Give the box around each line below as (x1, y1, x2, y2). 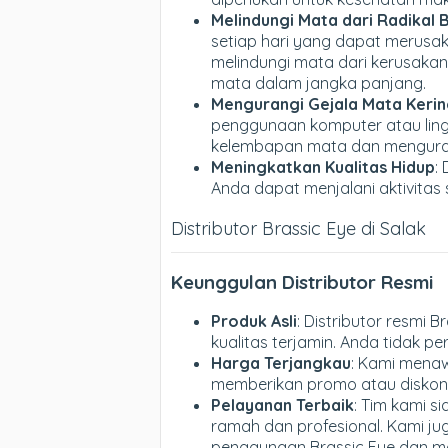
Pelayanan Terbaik (211, 395, 354, 416)
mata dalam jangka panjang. (211, 72, 426, 93)
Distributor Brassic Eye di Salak (171, 216, 426, 240)
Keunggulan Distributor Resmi (171, 269, 433, 294)
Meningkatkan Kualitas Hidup (211, 156, 435, 177)
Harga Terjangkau (211, 353, 351, 374)
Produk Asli (211, 311, 297, 332)
